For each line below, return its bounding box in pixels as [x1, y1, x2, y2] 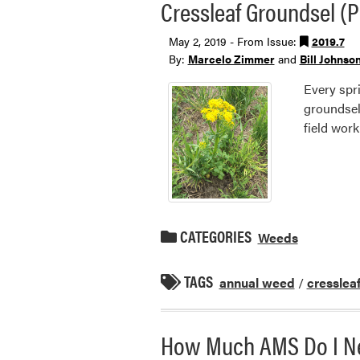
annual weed [219, 272, 295, 292]
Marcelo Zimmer [187, 50, 275, 67]
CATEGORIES [176, 223, 252, 247]
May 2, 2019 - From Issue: [168, 32, 300, 49]
